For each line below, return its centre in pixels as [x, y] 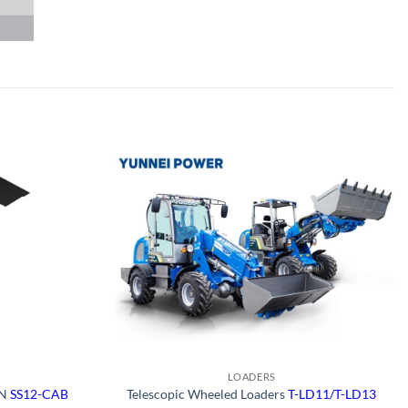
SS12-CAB [40, 394]
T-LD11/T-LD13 [332, 394]
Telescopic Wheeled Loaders [208, 394]
